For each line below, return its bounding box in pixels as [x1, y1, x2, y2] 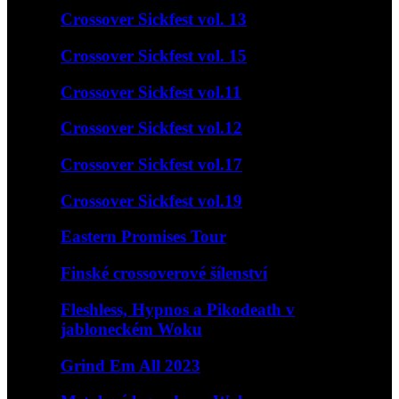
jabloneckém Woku [61, 319, 202, 338]
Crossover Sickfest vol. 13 [61, 10, 247, 29]
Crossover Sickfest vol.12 [61, 118, 242, 138]
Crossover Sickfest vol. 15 [61, 45, 247, 65]
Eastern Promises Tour [61, 227, 226, 247]
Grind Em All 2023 [61, 355, 200, 375]
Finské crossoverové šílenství [61, 264, 267, 283]
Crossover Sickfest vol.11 [61, 82, 241, 102]
